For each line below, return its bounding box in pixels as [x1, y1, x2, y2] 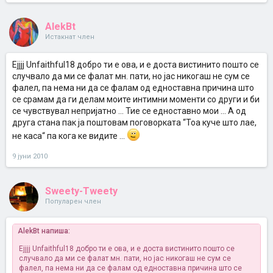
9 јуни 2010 [12, 152, 48, 160]
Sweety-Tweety [45, 185, 118, 197]
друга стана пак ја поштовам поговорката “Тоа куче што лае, [12, 118, 257, 127]
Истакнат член [45, 33, 94, 41]
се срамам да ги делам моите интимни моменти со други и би [12, 94, 260, 104]
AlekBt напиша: [18, 227, 70, 235]
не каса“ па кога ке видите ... [12, 131, 127, 141]
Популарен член [45, 197, 101, 205]
